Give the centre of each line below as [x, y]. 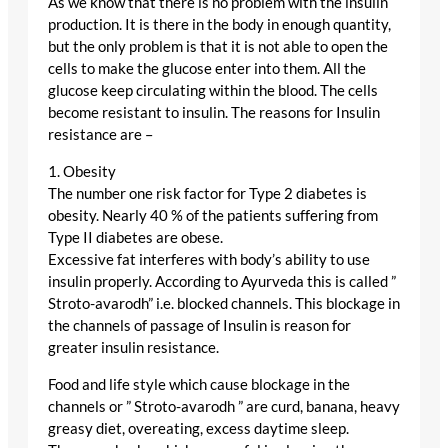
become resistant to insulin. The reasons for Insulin [214, 113]
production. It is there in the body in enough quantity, [219, 25]
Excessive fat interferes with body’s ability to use [209, 260]
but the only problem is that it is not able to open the [218, 47]
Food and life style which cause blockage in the [199, 384]
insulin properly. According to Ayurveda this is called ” [222, 282]
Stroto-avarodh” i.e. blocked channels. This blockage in [224, 304]
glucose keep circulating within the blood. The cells [213, 91]
